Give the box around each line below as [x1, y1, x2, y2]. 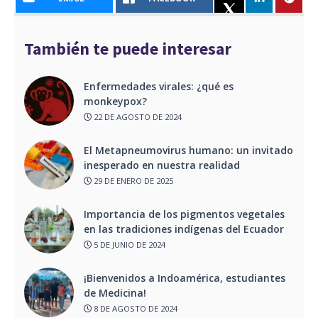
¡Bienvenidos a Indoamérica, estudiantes [84, 271, 285, 285]
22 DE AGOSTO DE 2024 [92, 111, 182, 122]
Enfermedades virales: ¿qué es [84, 79, 234, 94]
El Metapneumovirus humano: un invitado [84, 143, 293, 158]
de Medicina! [84, 286, 146, 300]
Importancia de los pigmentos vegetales [84, 207, 285, 221]
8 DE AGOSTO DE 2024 [92, 302, 177, 314]
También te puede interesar [24, 38, 231, 59]
